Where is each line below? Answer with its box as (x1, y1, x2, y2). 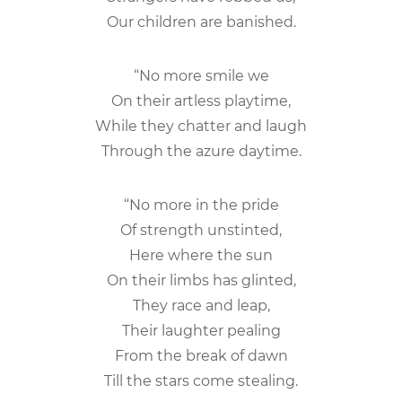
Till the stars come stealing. (104, 371, 298, 389)
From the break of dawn (114, 346, 288, 364)
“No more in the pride (123, 196, 279, 214)
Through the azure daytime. (100, 142, 301, 160)
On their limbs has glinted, (106, 271, 296, 289)
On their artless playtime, (111, 92, 291, 109)
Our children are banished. (106, 13, 296, 31)
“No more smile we (133, 66, 269, 84)
